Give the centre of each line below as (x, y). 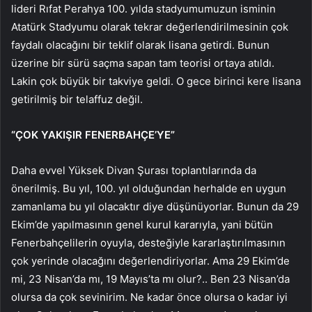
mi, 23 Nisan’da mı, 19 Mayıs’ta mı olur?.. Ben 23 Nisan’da (150, 279)
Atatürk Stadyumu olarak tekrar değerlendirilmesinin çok (150, 26)
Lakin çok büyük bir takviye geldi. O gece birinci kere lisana (156, 81)
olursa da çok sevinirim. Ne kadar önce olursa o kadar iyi (149, 297)
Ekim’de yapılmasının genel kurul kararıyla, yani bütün (142, 224)
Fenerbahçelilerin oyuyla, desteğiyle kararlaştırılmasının (148, 242)
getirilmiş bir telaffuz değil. (77, 99)
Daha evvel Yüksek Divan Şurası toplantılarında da (134, 170)
